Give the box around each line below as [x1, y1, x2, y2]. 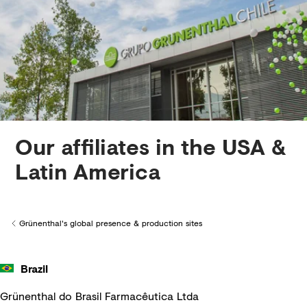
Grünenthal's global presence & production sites [19, 217, 202, 229]
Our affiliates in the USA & [15, 130, 286, 162]
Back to [10, 223, 39, 235]
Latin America [15, 155, 160, 187]
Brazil [21, 260, 48, 276]
